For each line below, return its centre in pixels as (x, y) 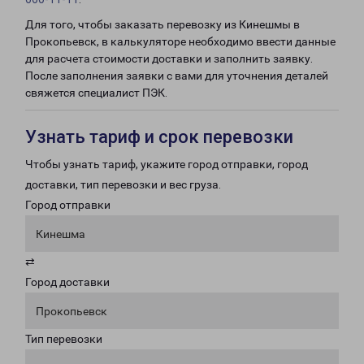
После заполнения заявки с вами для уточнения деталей (177, 76)
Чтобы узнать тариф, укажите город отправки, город (167, 164)
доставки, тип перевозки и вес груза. (123, 184)
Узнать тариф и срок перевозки (159, 137)
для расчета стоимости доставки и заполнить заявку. (169, 58)
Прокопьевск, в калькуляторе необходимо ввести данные (180, 41)
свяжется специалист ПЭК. (96, 93)
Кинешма (61, 234)
